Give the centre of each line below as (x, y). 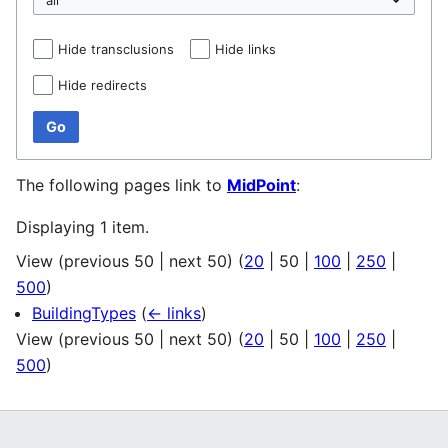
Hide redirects (102, 84)
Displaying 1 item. (82, 226)
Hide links (245, 48)
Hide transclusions (116, 48)
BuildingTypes (84, 312)
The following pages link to (121, 184)
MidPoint (261, 184)
